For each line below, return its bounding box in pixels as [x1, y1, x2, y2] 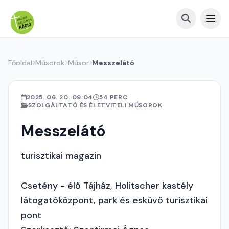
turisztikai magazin [21, 150, 101, 162]
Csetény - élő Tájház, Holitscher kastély [21, 179, 193, 192]
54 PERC [99, 93, 128, 101]
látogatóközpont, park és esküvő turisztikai [21, 194, 208, 207]
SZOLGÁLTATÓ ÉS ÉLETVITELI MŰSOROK [28, 101, 163, 109]
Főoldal [8, 58, 32, 67]
